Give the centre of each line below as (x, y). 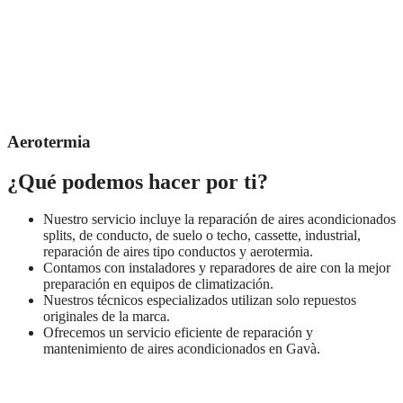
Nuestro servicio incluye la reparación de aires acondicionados (219, 219)
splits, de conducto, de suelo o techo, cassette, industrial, (202, 236)
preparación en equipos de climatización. (158, 284)
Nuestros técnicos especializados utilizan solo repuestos (200, 300)
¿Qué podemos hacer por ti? (138, 181)
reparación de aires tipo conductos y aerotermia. (180, 252)
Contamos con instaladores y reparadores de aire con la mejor (217, 268)
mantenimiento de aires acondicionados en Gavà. (184, 349)
